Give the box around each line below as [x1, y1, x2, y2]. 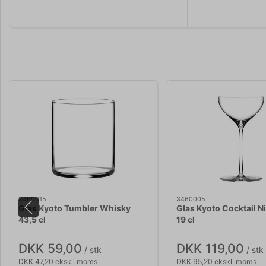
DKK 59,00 [18, 240, 82, 256]
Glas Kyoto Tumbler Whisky [18, 203, 131, 214]
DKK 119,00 [176, 240, 244, 256]
